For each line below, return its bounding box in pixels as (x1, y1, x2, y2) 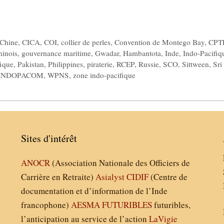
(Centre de (148, 171, 188, 183)
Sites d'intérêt (21, 131, 77, 145)
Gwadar (95, 48, 119, 58)
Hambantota (123, 48, 161, 58)
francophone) (21, 199, 71, 211)
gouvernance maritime (21, 48, 91, 58)
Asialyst (95, 171, 125, 183)
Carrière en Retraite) (21, 171, 96, 183)
